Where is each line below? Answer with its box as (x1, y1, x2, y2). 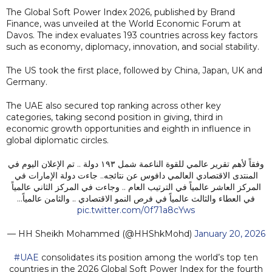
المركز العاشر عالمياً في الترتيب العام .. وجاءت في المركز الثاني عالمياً (11, 181, 261, 192)
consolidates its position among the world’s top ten (39, 251, 258, 263)
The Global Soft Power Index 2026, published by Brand (6, 6, 235, 18)
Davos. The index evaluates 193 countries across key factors (6, 29, 257, 41)
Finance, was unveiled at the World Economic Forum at (6, 18, 241, 29)
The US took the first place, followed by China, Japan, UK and (6, 64, 262, 76)
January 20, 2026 (194, 228, 265, 239)
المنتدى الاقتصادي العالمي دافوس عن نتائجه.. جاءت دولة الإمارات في (14, 169, 258, 181)
